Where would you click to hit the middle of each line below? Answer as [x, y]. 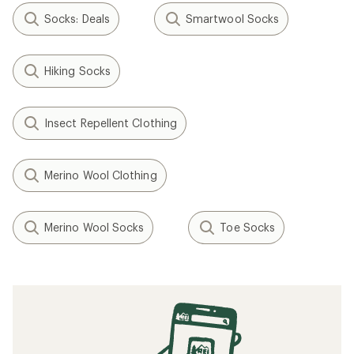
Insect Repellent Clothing [111, 123]
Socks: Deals [77, 19]
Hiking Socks [77, 71]
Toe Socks [248, 227]
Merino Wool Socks [94, 227]
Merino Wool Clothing [101, 175]
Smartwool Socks [232, 19]
